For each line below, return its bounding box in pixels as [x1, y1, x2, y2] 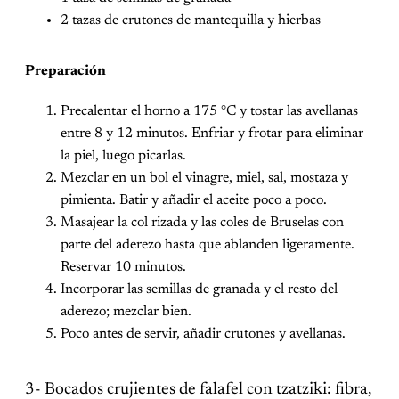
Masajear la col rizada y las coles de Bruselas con [61, 216, 344, 231]
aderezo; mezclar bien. [61, 305, 191, 320]
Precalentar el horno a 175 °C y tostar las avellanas [61, 104, 358, 119]
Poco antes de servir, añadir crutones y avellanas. [61, 327, 346, 342]
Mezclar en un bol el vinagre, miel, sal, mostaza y [61, 171, 348, 186]
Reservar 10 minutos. [61, 260, 186, 275]
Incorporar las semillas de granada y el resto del [61, 282, 338, 297]
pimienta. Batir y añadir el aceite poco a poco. [61, 193, 327, 208]
